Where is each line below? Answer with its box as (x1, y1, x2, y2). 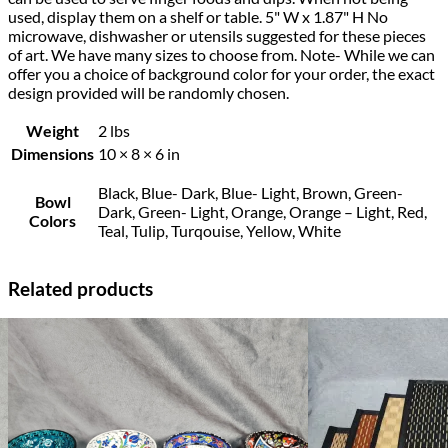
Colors (29, 210, 76, 230)
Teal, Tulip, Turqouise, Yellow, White (98, 220, 341, 240)
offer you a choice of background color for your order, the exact (8, 63, 435, 83)
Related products (8, 277, 153, 300)
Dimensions (11, 143, 94, 163)
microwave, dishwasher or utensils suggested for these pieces (8, 25, 426, 45)
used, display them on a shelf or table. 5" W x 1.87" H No (8, 6, 388, 26)
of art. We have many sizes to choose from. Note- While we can (8, 44, 435, 64)
